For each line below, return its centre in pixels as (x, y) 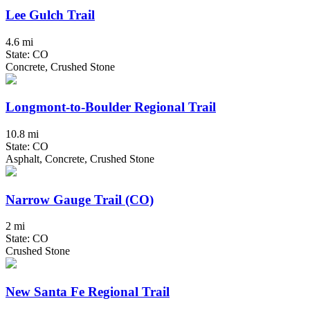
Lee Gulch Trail (50, 15)
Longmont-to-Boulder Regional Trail (111, 107)
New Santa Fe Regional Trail (88, 292)
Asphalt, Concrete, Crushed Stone (80, 158)
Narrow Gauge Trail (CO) (80, 199)
